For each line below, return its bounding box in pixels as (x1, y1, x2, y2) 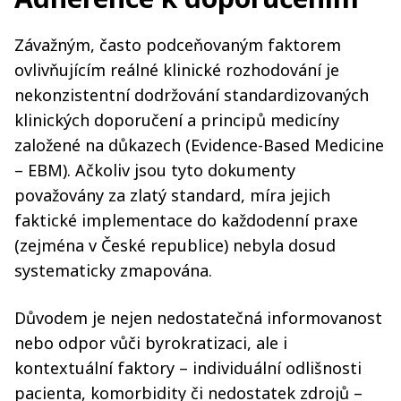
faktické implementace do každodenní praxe (14, 209, 358, 231)
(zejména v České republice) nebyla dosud (14, 235, 336, 256)
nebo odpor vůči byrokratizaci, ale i (14, 332, 287, 354)
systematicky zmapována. (14, 260, 217, 281)
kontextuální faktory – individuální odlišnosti (14, 357, 362, 379)
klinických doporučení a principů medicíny (14, 109, 339, 131)
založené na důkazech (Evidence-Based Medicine (14, 134, 384, 156)
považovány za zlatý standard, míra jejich (14, 184, 330, 206)
